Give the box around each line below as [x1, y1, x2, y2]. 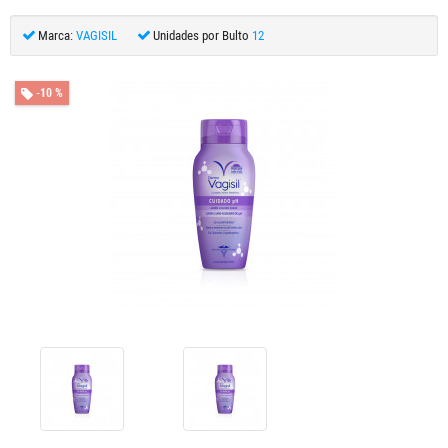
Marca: [38, 28, 73, 43]
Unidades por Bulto [153, 28, 249, 43]
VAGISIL [76, 28, 117, 43]
